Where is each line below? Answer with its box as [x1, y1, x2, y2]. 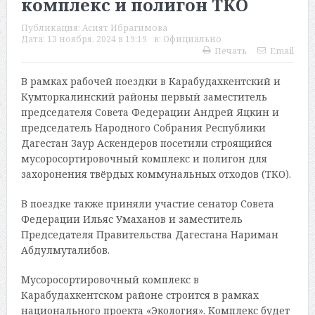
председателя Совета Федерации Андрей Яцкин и [20, 105, 279, 120]
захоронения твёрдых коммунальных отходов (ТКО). [20, 167, 291, 181]
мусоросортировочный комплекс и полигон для [20, 152, 267, 166]
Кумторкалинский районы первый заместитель [20, 90, 267, 104]
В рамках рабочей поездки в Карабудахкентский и [20, 75, 281, 89]
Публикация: [20, 22, 82, 34]
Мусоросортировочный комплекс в [20, 273, 199, 287]
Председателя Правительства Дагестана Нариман [20, 228, 278, 242]
